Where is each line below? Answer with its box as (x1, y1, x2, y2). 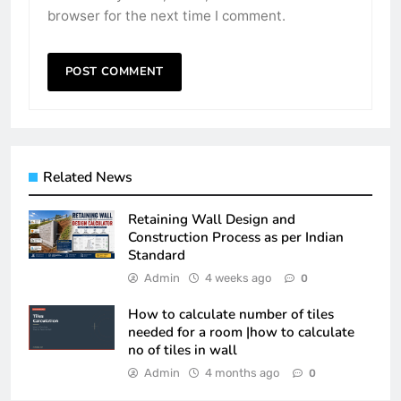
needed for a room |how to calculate (128, 322, 354, 341)
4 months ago (205, 365, 279, 380)
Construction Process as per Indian (128, 227, 344, 246)
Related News (43, 166, 132, 187)
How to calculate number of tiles (128, 304, 334, 323)
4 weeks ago (205, 270, 271, 285)
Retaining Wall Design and (128, 209, 295, 228)
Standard (128, 245, 185, 264)
